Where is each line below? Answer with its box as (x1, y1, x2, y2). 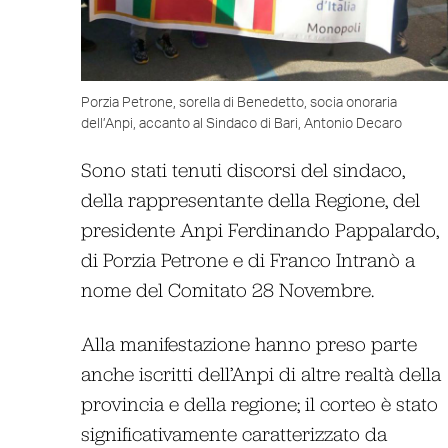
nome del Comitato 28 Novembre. (80, 277, 374, 301)
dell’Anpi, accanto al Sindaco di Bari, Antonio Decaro (80, 116, 402, 131)
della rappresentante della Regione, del (80, 187, 420, 211)
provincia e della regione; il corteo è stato (80, 391, 438, 415)
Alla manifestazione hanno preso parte (80, 331, 417, 355)
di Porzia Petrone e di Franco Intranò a (80, 247, 415, 271)
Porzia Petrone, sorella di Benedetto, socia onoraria (80, 95, 397, 110)
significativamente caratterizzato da (80, 421, 387, 445)
